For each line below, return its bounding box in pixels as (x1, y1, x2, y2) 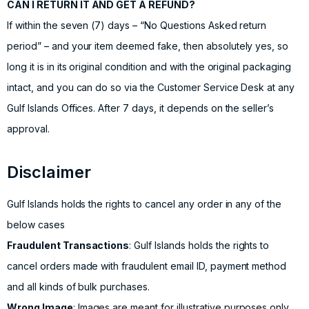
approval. (7, 123, 50, 135)
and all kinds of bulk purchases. (7, 281, 150, 293)
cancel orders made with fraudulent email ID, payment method (7, 260, 287, 272)
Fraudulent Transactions (7, 239, 130, 252)
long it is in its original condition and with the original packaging (7, 61, 291, 73)
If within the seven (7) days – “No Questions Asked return (7, 19, 267, 32)
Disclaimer (7, 162, 91, 183)
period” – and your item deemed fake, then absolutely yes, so (7, 40, 289, 52)
